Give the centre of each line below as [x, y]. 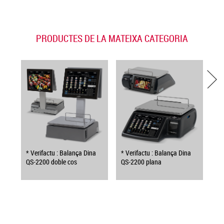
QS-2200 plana [141, 162]
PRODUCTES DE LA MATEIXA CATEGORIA [112, 38]
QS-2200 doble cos [52, 162]
